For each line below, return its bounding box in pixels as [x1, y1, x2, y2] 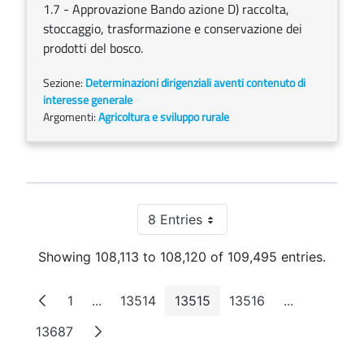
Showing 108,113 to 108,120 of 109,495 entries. [38, 249, 326, 265]
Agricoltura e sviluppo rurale [98, 108, 229, 125]
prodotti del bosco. [43, 38, 143, 58]
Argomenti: [43, 108, 98, 125]
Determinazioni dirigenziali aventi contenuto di [85, 74, 305, 91]
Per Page [180, 218, 240, 235]
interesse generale [43, 91, 132, 108]
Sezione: [43, 74, 85, 91]
